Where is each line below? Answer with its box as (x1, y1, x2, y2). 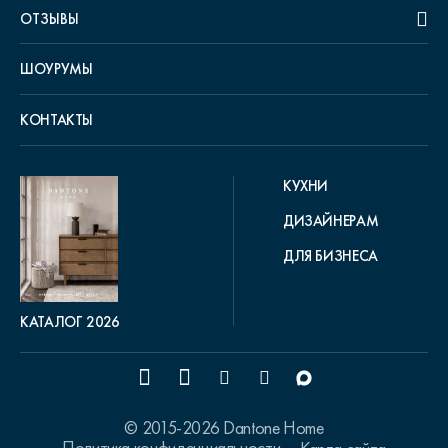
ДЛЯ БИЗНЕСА (282, 246, 378, 265)
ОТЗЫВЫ (20, 9, 79, 28)
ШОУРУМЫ (20, 59, 93, 78)
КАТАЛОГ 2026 (20, 312, 120, 331)
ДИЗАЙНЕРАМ (282, 211, 379, 230)
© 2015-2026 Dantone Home (124, 416, 324, 439)
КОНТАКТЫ (20, 110, 94, 129)
